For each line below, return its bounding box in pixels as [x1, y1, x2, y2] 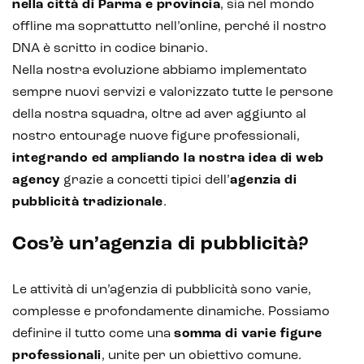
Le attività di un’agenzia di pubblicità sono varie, [12, 283, 311, 297]
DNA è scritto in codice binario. [12, 41, 208, 55]
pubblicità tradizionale [12, 195, 163, 209]
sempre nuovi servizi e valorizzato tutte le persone [12, 85, 333, 99]
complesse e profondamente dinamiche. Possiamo [12, 305, 330, 318]
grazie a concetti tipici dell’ [60, 173, 230, 187]
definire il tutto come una [12, 327, 174, 340]
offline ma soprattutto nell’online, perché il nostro [12, 19, 327, 33]
